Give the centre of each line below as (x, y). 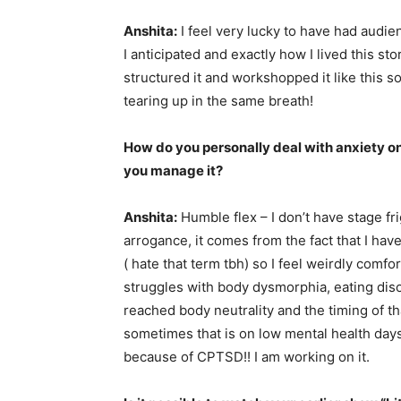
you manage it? (173, 171)
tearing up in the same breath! (218, 101)
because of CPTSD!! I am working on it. (247, 357)
